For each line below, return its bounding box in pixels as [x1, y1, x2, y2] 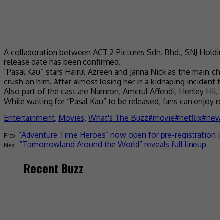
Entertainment [4, 112, 55, 123]
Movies [58, 112, 84, 123]
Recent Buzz [24, 159, 83, 177]
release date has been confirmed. [4, 56, 121, 67]
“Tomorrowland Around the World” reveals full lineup [19, 139, 206, 149]
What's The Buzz [88, 112, 148, 123]
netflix [179, 112, 202, 123]
